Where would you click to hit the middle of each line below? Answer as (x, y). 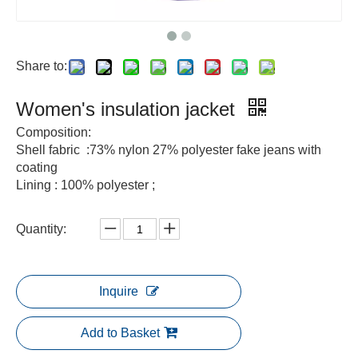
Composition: (54, 132)
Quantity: (41, 229)
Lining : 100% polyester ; (86, 185)
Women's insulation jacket (128, 109)
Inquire (118, 291)
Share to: (42, 66)
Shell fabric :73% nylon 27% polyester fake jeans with (169, 150)
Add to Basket (120, 333)
